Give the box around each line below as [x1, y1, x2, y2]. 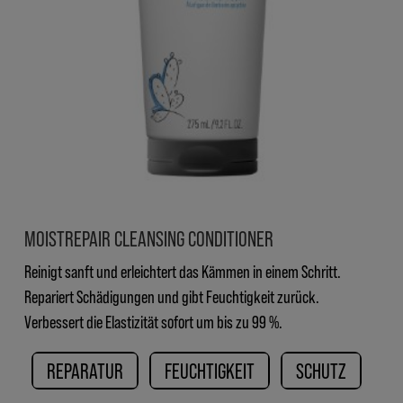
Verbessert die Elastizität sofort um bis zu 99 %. [24, 309, 282, 332]
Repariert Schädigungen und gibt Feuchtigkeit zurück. [24, 284, 319, 307]
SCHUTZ [296, 356, 346, 383]
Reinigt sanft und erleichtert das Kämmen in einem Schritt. [24, 259, 341, 282]
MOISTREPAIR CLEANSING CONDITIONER [24, 224, 273, 251]
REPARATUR [47, 356, 123, 383]
